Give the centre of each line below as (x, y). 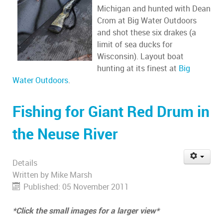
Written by (32, 175)
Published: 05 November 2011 (76, 187)
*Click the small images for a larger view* (86, 211)
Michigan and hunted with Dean (154, 9)
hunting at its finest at (138, 69)
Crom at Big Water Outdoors (147, 21)
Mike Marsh (71, 175)
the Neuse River (65, 134)
